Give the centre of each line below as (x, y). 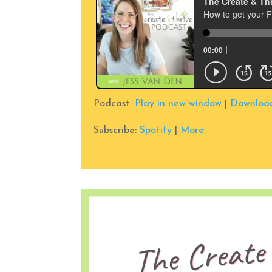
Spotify (156, 131)
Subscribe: (117, 131)
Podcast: (114, 104)
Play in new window (178, 104)
